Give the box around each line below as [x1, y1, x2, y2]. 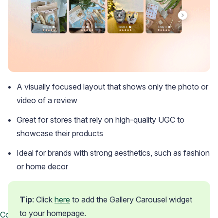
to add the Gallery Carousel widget [70, 195, 192, 205]
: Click [32, 195, 54, 205]
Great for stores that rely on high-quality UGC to [17, 115, 184, 125]
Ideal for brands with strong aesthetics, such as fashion [17, 148, 210, 158]
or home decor [17, 162, 68, 172]
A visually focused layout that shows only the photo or [17, 82, 208, 92]
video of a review [17, 95, 77, 106]
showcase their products [17, 128, 103, 139]
